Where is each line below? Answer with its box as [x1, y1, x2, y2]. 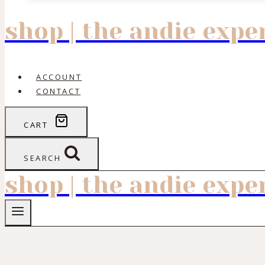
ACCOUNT [36, 72, 82, 82]
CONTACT [36, 86, 81, 96]
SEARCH [24, 153, 62, 163]
